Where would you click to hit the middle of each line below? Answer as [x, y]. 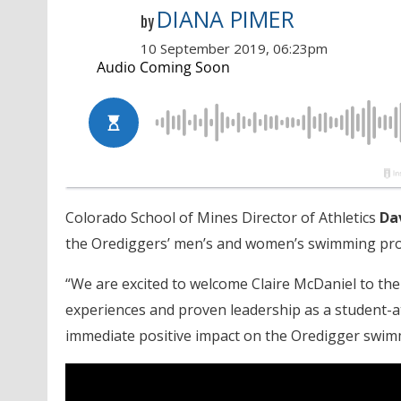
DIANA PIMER [225, 19]
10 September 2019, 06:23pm [234, 49]
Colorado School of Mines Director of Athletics [222, 218]
